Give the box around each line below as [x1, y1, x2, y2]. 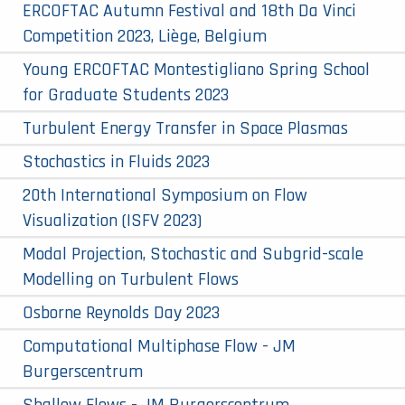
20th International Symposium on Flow [23, 183, 307, 207]
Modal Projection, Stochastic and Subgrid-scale [23, 241, 363, 266]
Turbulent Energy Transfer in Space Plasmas [23, 116, 348, 140]
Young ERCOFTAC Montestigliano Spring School [23, 57, 370, 81]
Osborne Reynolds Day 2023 [23, 300, 220, 325]
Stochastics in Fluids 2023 [23, 149, 210, 174]
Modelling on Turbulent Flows [23, 267, 239, 291]
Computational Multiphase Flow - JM [23, 334, 296, 358]
